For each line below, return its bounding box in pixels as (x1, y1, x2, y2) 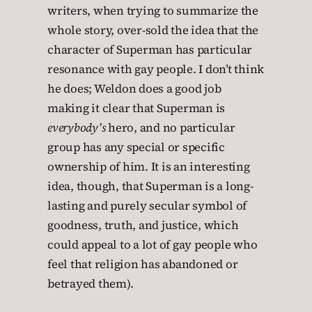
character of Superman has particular (47, 42, 252, 58)
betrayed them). (47, 276, 134, 292)
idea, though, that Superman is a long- (47, 178, 253, 195)
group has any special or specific (47, 139, 225, 156)
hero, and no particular (105, 120, 235, 136)
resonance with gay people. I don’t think (47, 61, 264, 78)
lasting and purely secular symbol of (47, 198, 247, 214)
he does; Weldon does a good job (47, 81, 221, 97)
